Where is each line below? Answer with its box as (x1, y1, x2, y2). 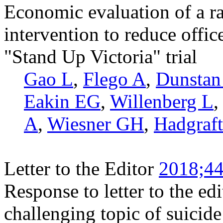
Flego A (83, 68, 146, 90)
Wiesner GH (47, 112, 144, 134)
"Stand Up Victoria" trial (4, 45, 197, 67)
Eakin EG (24, 90, 101, 112)
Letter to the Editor (4, 157, 154, 179)
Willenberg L (110, 90, 214, 112)
